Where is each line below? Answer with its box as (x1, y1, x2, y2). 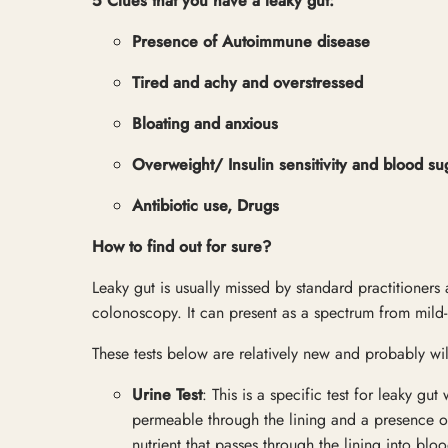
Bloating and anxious (132, 111, 278, 135)
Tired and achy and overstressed (132, 70, 363, 94)
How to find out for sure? (92, 234, 271, 258)
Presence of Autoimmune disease (132, 29, 370, 53)
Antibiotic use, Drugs (132, 193, 279, 217)
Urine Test (132, 382, 202, 406)
